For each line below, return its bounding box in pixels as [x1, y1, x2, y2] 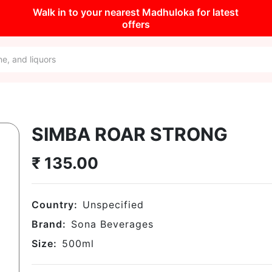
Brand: [32, 218, 66, 230]
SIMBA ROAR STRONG [32, 123, 228, 145]
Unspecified [83, 199, 144, 211]
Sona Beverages [71, 218, 154, 230]
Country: [32, 199, 78, 211]
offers [121, 18, 150, 30]
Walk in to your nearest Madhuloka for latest [33, 6, 239, 18]
